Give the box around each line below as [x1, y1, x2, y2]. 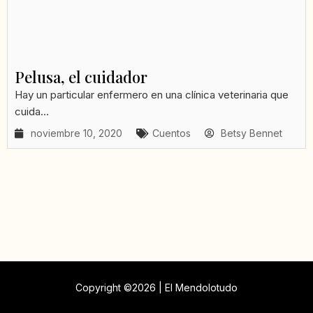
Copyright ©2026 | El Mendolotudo [75, 281, 238, 293]
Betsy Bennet [221, 127, 282, 140]
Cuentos [152, 127, 191, 140]
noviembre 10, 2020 [31, 127, 122, 140]
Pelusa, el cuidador [15, 66, 147, 88]
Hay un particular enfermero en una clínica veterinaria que [15, 88, 289, 102]
